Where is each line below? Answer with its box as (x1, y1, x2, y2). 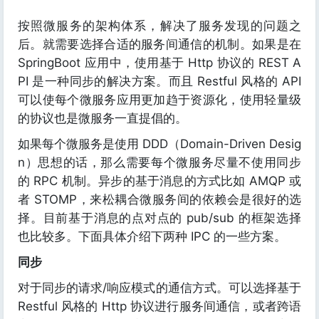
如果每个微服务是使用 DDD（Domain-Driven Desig (18, 137, 301, 151)
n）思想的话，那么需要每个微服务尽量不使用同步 (18, 155, 301, 169)
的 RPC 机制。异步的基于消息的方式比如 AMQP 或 (18, 174, 301, 188)
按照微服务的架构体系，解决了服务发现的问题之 (18, 19, 301, 33)
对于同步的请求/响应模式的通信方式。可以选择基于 (18, 281, 301, 295)
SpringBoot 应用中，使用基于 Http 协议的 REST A (18, 56, 301, 70)
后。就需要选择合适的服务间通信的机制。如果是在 (18, 37, 301, 51)
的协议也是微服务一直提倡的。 (18, 111, 187, 125)
